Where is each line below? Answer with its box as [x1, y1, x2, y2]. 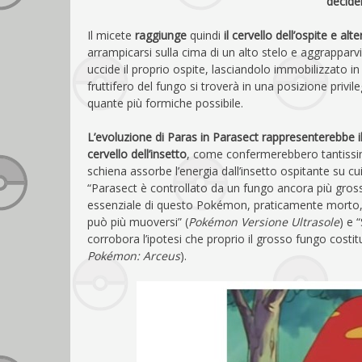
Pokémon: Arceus [87, 247, 180, 263]
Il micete [87, 27, 135, 43]
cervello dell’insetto [87, 145, 187, 162]
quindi [187, 27, 224, 43]
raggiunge [135, 27, 187, 43]
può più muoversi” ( [87, 213, 188, 229]
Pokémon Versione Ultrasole [188, 213, 339, 229]
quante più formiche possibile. [87, 95, 243, 111]
